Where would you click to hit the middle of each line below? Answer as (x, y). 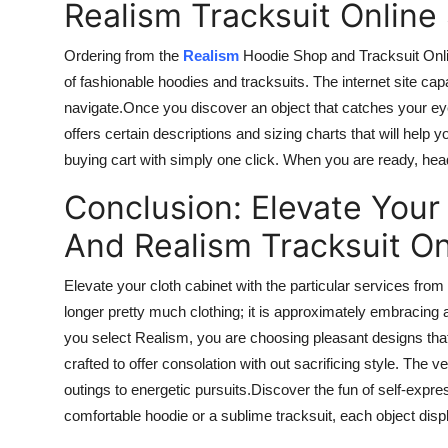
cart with (138, 159)
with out (265, 363)
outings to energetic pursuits (155, 389)
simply (191, 159)
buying (85, 159)
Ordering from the (123, 55)
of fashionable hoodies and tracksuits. (188, 81)
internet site (381, 81)
